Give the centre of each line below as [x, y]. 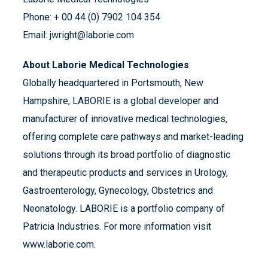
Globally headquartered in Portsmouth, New [113, 83]
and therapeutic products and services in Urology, [125, 173]
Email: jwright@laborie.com [78, 35]
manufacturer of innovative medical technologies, [125, 119]
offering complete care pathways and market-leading [133, 137]
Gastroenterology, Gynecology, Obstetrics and [118, 191]
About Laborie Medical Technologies [106, 65]
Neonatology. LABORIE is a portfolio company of [124, 209]
